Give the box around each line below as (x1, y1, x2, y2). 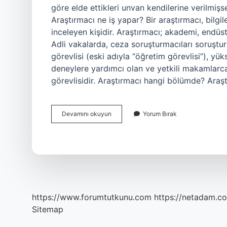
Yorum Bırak (143, 110, 177, 118)
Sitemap (32, 204, 63, 214)
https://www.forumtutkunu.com (32, 192, 152, 202)
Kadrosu (111, 119, 134, 126)
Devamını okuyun (62, 110, 111, 118)
